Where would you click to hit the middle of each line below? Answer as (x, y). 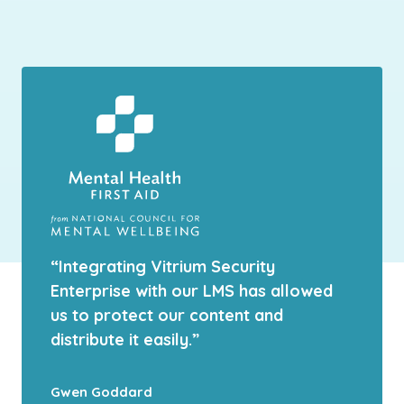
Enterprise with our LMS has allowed (192, 291)
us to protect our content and (167, 316)
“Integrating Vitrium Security (163, 267)
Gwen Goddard (101, 392)
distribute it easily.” (125, 340)
